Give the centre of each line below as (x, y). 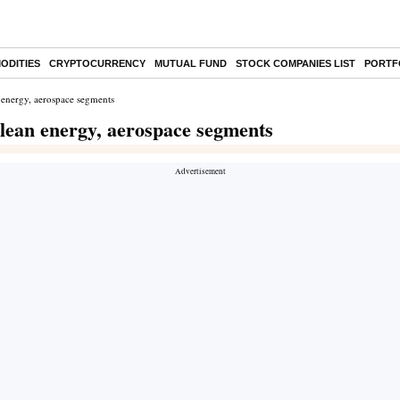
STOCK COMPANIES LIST (296, 63)
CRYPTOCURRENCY (97, 63)
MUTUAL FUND (191, 63)
